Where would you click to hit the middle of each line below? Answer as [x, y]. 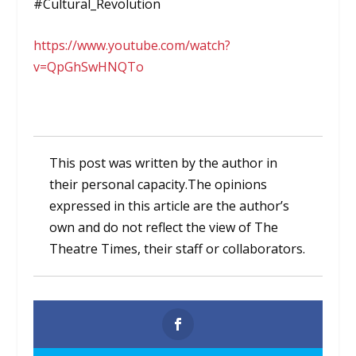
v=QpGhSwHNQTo [89, 67]
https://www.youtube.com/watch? [132, 46]
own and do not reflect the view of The [164, 228]
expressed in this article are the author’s [170, 206]
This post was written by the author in [164, 163]
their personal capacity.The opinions [159, 185]
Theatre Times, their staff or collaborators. [178, 249]
